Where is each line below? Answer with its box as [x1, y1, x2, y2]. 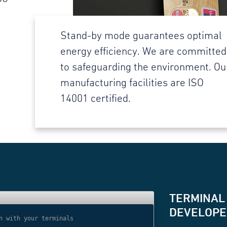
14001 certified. [60, 93, 131, 104]
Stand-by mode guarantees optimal [60, 30, 222, 42]
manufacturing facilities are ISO [60, 78, 204, 89]
